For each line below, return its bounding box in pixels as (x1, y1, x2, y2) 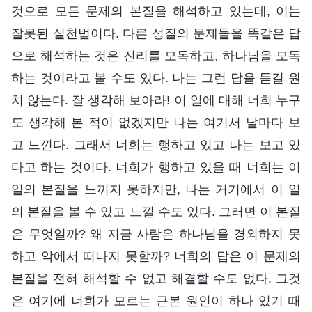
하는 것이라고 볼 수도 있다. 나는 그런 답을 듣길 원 (11, 70, 301, 85)
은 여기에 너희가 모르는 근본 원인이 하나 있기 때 (11, 293, 301, 308)
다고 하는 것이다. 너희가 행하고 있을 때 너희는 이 (11, 159, 301, 174)
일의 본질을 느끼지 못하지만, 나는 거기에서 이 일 (11, 182, 301, 196)
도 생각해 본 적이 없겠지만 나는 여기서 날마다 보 (11, 115, 301, 130)
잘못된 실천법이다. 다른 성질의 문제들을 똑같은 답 (11, 26, 301, 40)
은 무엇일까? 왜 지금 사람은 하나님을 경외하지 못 (11, 226, 301, 241)
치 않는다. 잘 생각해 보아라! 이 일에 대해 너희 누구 (11, 93, 301, 107)
